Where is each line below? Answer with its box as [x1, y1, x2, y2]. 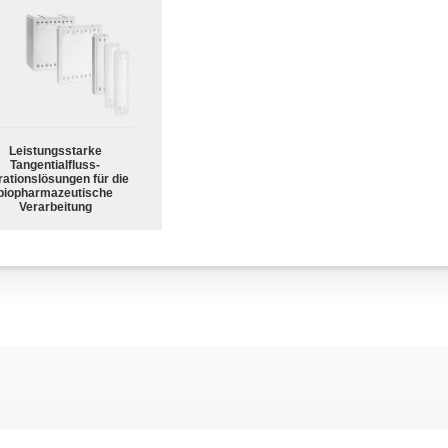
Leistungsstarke [8, 143, 102, 158]
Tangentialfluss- [10, 157, 100, 172]
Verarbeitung [18, 199, 92, 214]
